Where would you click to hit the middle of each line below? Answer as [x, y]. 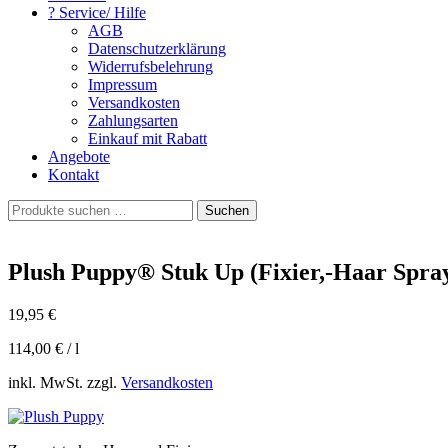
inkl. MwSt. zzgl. [64, 382]
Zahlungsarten [133, 120]
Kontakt [73, 174]
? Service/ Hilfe [97, 12]
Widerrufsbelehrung [150, 66]
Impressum [122, 84]
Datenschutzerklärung [157, 48]
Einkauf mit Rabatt [147, 138]
